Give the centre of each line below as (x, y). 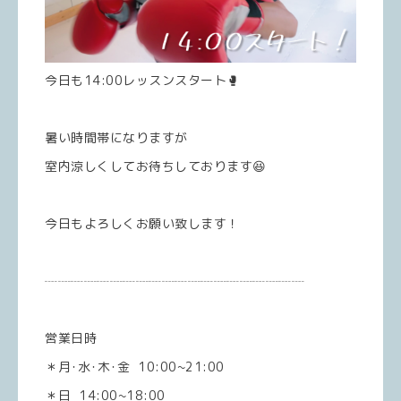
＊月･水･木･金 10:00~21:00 (135, 366)
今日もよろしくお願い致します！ (142, 223)
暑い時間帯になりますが (116, 137)
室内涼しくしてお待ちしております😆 (156, 166)
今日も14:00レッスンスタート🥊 (142, 80)
